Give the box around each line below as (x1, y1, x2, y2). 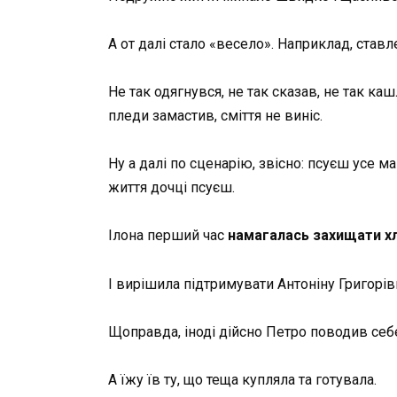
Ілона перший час (108, 227, 228, 245)
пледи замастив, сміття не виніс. (108, 106, 323, 124)
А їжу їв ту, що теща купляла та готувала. (108, 370, 377, 388)
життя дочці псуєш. (108, 179, 235, 197)
